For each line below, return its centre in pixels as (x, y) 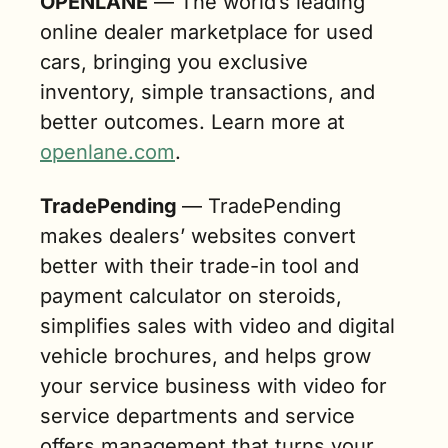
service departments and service (197, 416)
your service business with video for (213, 386)
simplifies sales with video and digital (217, 326)
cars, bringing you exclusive (174, 62)
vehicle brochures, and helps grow (205, 356)
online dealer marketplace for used (206, 32)
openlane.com (107, 152)
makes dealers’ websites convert (198, 236)
